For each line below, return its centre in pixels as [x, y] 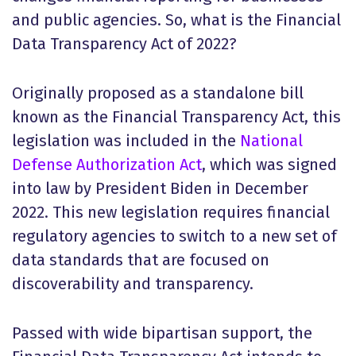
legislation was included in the [126, 141]
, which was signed [269, 164]
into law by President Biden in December [160, 188]
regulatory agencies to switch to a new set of [174, 236]
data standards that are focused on [141, 260]
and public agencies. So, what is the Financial [176, 20]
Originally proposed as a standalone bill [158, 93]
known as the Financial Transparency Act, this [176, 117]
